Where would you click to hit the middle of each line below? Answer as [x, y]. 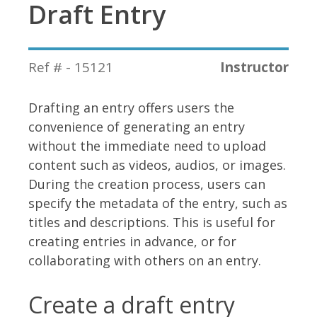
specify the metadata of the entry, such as [158, 203]
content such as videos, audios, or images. [157, 165]
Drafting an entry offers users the [131, 108]
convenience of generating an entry [137, 127]
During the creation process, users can [147, 184]
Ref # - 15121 [71, 68]
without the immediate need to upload [147, 146]
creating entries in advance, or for [132, 242]
